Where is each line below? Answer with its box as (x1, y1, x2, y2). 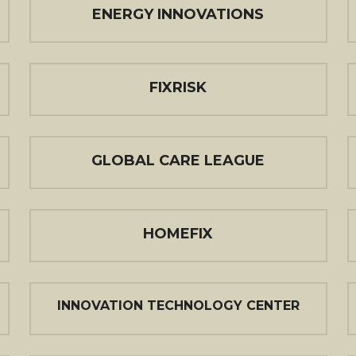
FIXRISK (149, 79, 207, 96)
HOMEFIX (143, 225, 213, 242)
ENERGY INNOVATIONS (92, 6, 264, 23)
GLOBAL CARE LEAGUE (91, 152, 265, 169)
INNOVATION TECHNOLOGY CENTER (56, 298, 300, 313)
